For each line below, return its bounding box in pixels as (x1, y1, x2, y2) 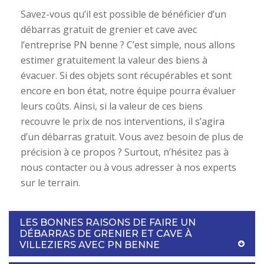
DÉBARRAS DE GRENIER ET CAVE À (19, 227, 192, 239)
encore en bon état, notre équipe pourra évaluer (21, 84, 236, 97)
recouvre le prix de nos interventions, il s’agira (21, 114, 225, 128)
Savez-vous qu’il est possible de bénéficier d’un (21, 7, 226, 21)
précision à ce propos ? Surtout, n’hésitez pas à (21, 145, 229, 159)
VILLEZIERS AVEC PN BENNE (19, 239, 160, 250)
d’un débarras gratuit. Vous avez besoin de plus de (21, 130, 243, 143)
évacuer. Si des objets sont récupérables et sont (21, 68, 232, 82)
